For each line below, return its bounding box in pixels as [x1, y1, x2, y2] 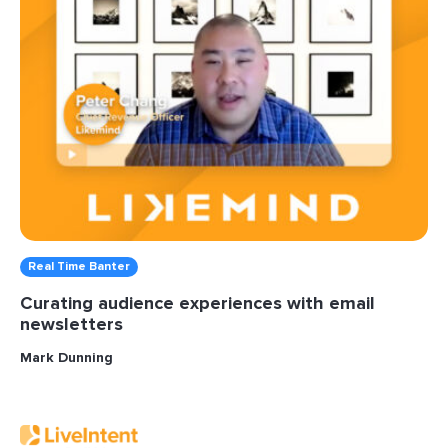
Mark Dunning [20, 349, 113, 367]
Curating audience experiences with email [20, 292, 375, 315]
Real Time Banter [28, 259, 130, 275]
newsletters [20, 313, 123, 336]
